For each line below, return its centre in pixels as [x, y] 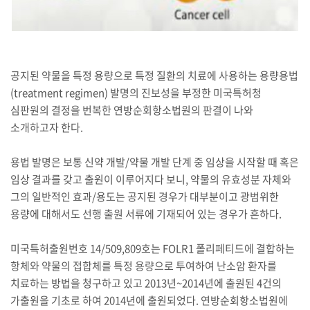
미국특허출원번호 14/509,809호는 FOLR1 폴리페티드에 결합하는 [152, 248]
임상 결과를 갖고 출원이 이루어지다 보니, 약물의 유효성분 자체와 [151, 179]
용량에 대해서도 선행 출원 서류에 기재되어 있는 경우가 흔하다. [149, 214]
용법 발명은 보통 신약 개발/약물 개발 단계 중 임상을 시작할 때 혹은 [154, 162]
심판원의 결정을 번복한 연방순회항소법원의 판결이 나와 [131, 110]
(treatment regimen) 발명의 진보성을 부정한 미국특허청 [136, 93]
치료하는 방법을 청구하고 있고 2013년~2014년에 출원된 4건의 [146, 283]
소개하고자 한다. [48, 127]
